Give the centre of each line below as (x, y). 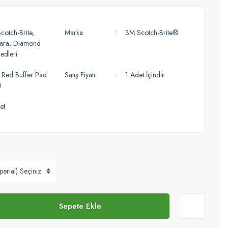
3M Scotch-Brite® (152, 33)
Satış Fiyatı (80, 75)
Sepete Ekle (80, 206)
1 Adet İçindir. (145, 75)
